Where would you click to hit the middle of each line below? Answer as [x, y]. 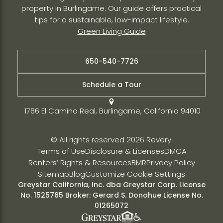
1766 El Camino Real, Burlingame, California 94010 [111, 111]
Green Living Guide [111, 31]
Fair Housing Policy [169, 216]
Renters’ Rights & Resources [80, 162]
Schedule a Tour [111, 84]
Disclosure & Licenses [124, 151]
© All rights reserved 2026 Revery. [111, 139]
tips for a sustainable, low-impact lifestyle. [111, 20]
